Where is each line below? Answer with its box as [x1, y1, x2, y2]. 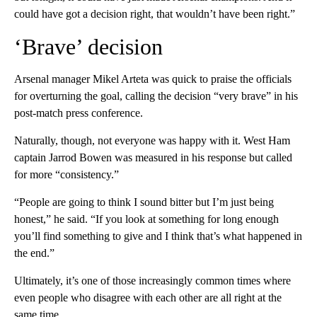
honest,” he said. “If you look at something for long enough [14, 212, 279, 225]
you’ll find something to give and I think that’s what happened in [14, 229, 302, 242]
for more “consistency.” [14, 168, 119, 180]
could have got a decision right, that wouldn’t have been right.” [14, 7, 295, 20]
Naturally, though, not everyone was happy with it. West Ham [14, 134, 290, 146]
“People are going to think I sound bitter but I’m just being [14, 195, 274, 208]
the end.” [14, 246, 54, 259]
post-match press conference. [14, 106, 143, 119]
